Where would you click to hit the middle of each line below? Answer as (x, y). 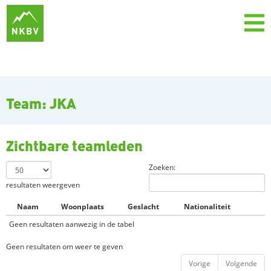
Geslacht (143, 207)
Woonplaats (83, 207)
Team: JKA (41, 103)
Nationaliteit (207, 207)
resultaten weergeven (43, 185)
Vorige (200, 263)
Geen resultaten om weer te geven (64, 247)
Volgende (241, 263)
